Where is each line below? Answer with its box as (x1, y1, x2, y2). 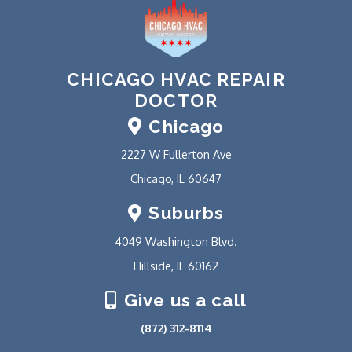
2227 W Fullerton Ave (120, 147, 232, 162)
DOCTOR (134, 90, 218, 112)
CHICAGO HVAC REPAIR (67, 69, 285, 90)
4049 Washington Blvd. (115, 234, 237, 249)
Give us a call (119, 290, 247, 311)
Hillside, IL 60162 (134, 258, 218, 273)
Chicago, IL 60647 (130, 171, 222, 186)
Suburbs (144, 203, 225, 224)
